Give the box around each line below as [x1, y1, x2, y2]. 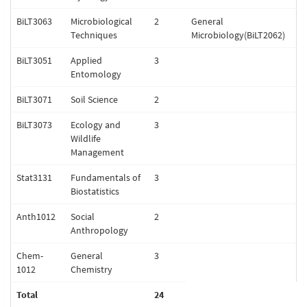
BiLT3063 [16, 15, 52, 27]
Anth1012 [16, 210, 56, 223]
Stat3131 [16, 171, 52, 184]
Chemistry [71, 263, 112, 275]
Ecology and [71, 119, 121, 131]
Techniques [71, 29, 117, 41]
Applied [71, 54, 102, 66]
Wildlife [71, 132, 101, 145]
